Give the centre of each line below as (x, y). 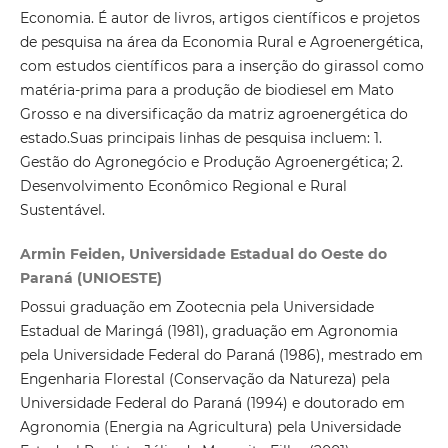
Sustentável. (62, 210)
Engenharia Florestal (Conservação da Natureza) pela (204, 379)
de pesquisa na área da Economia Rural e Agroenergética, (221, 42)
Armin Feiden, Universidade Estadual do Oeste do (203, 254)
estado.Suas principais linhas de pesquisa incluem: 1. (200, 138)
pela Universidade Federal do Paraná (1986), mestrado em (221, 355)
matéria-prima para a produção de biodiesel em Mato (206, 90)
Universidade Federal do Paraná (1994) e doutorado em (212, 403)
